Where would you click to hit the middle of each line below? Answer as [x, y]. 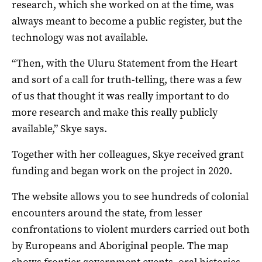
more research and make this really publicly [115, 112]
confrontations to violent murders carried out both [131, 229]
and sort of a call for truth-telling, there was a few [127, 79]
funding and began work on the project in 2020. [122, 170]
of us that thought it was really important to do [120, 96]
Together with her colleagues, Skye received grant [128, 154]
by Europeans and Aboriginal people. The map [120, 245]
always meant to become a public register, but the [127, 21]
